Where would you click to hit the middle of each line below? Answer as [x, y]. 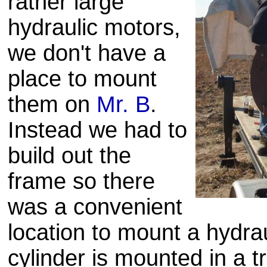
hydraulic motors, [94, 27]
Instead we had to [97, 130]
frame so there [81, 181]
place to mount [82, 79]
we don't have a [87, 53]
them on [52, 104]
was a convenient [95, 207]
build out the [69, 156]
